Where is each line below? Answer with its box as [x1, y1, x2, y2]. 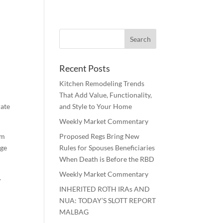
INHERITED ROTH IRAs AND [59, 185, 150, 193]
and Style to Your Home [59, 102, 132, 111]
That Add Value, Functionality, [59, 91, 152, 99]
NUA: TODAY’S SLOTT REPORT [59, 196, 156, 205]
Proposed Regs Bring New [59, 132, 140, 140]
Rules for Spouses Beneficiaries [59, 143, 155, 152]
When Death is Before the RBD [59, 155, 155, 163]
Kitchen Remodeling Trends [59, 79, 145, 88]
